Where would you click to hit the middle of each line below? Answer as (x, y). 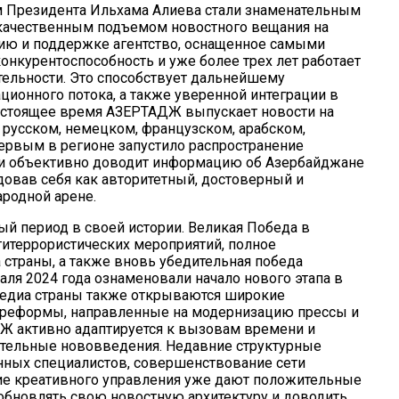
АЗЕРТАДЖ (143, 111)
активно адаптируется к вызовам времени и (164, 329)
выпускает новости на (257, 111)
